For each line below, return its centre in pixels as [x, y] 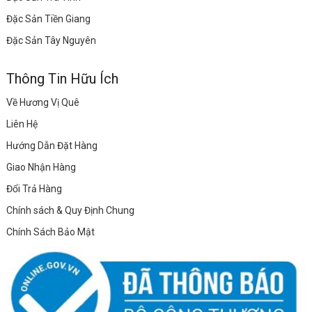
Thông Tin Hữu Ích [62, 79]
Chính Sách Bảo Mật [50, 232]
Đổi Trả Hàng [34, 189]
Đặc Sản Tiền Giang [48, 19]
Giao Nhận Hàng [41, 167]
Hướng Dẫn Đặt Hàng [52, 146]
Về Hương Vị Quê [42, 103]
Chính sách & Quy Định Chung [70, 211]
